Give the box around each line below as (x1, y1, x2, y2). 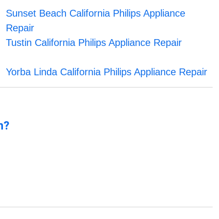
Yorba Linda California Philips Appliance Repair (5, 66, 207, 78)
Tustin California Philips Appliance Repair (5, 37, 182, 48)
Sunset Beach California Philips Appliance (5, 8, 185, 19)
